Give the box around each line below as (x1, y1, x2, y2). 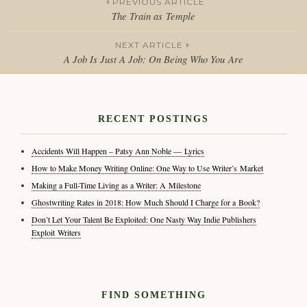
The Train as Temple (112, 8, 195, 23)
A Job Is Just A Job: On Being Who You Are (64, 51, 243, 66)
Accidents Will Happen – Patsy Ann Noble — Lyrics (31, 145, 204, 156)
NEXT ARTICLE (114, 39, 183, 50)
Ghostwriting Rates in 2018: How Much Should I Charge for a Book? (31, 196, 260, 208)
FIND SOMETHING (101, 289, 206, 300)
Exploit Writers (31, 226, 81, 238)
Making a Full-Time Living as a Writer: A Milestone (31, 179, 201, 191)
